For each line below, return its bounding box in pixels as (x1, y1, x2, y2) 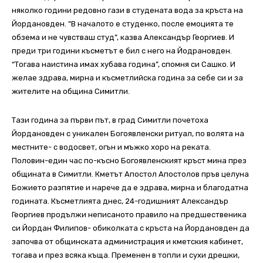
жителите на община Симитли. (12, 87, 130, 96)
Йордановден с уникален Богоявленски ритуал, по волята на (12, 129, 244, 139)
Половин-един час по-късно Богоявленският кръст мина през (12, 156, 247, 166)
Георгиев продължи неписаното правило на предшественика (12, 210, 247, 220)
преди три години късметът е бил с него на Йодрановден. (12, 46, 232, 56)
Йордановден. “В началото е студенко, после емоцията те (12, 19, 234, 29)
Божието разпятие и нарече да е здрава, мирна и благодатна (12, 183, 248, 193)
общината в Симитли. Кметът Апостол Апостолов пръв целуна (12, 170, 249, 179)
